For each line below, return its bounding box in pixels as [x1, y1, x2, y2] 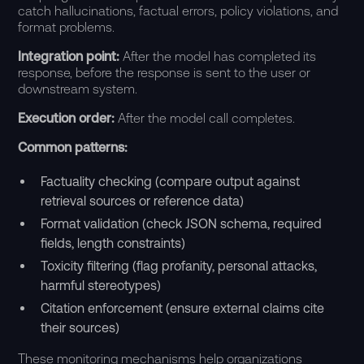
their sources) [41, 320, 120, 335]
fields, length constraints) [41, 236, 186, 250]
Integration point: [18, 49, 123, 63]
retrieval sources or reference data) [41, 193, 245, 208]
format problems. [18, 19, 115, 34]
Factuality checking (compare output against [41, 174, 301, 188]
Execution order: [18, 110, 119, 125]
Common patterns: [18, 140, 128, 154]
